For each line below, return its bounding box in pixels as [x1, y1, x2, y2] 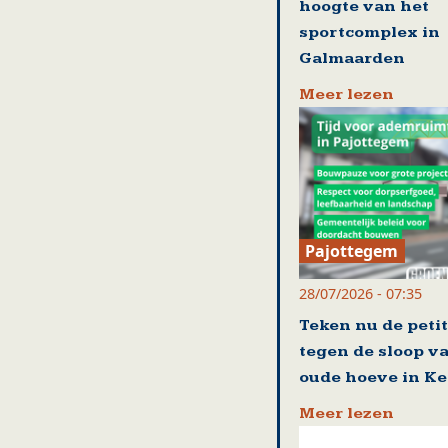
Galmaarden [298, 49, 405, 69]
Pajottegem [305, 240, 399, 262]
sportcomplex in [298, 23, 440, 43]
